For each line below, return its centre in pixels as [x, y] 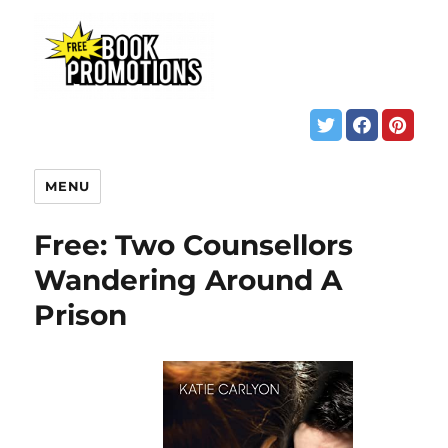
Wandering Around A [188, 279]
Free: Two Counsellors [194, 244]
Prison [81, 314]
